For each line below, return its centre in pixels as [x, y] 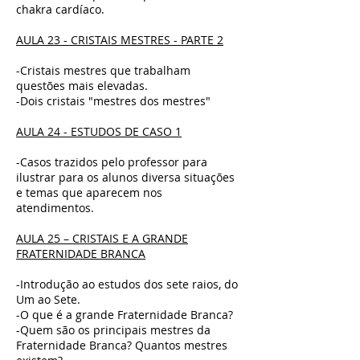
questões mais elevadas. [82, 86]
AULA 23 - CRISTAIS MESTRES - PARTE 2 [120, 40]
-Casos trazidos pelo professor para [112, 162]
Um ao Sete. [48, 299]
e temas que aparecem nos [89, 192]
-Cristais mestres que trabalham [103, 70]
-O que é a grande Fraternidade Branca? [125, 315]
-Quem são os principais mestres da [113, 330]
